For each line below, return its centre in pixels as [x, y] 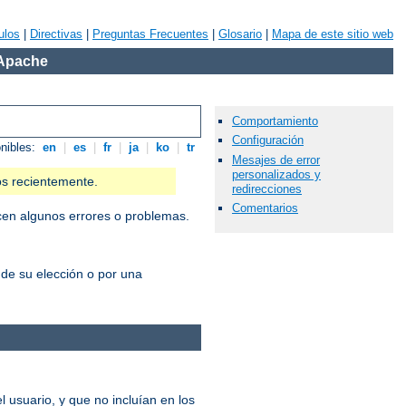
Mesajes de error [276, 159]
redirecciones [267, 188]
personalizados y [276, 174]
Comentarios [265, 208]
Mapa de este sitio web [333, 34]
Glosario [240, 34]
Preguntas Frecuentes [150, 34]
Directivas [56, 34]
